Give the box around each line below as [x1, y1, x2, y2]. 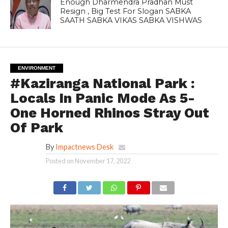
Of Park [10, 119, 63, 136]
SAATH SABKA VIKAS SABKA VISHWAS [60, 15, 203, 25]
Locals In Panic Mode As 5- [10, 90, 195, 106]
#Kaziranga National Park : [10, 75, 195, 92]
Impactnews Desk [55, 142, 113, 151]
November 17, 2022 [74, 156, 130, 165]
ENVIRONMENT [17, 65, 55, 71]
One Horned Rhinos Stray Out [10, 104, 209, 121]
